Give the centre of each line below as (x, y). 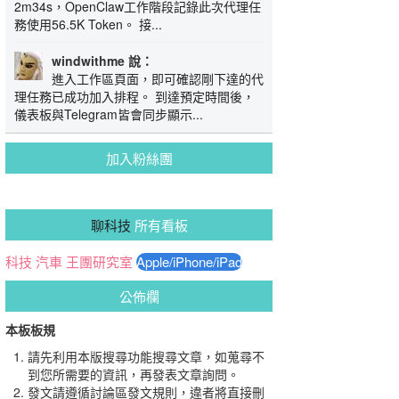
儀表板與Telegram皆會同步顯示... (109, 114)
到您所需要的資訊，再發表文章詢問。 (134, 374)
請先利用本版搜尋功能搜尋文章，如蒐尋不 (146, 356)
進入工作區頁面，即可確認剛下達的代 (158, 78)
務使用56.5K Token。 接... (88, 24)
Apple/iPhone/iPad (189, 262)
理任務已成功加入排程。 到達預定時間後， (134, 96)
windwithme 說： (102, 61)
